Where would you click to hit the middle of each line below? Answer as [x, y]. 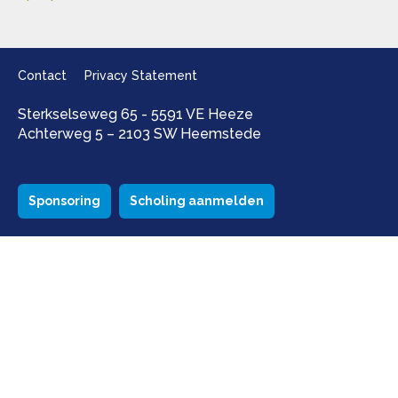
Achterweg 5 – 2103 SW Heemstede [139, 134]
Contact [42, 76]
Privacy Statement [141, 76]
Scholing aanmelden [197, 201]
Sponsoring [64, 201]
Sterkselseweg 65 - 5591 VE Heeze [135, 115]
